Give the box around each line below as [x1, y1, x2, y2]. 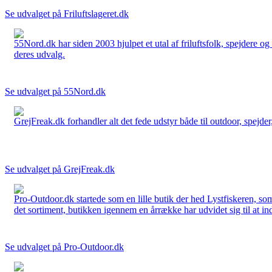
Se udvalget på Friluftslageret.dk [5, 8, 129, 19]
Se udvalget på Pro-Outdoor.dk [5, 241, 124, 252]
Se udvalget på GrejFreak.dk [5, 163, 115, 174]
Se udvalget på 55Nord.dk [5, 86, 106, 97]
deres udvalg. [14, 49, 65, 59]
